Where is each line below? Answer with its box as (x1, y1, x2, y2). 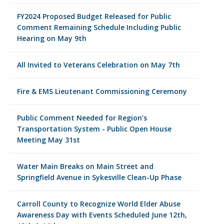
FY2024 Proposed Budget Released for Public (16, 11, 171, 21)
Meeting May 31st (16, 135, 80, 144)
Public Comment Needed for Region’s (16, 113, 147, 122)
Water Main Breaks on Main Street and (16, 161, 153, 171)
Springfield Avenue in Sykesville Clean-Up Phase (16, 172, 181, 182)
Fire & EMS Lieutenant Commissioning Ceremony (16, 86, 187, 96)
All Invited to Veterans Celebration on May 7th (16, 60, 180, 69)
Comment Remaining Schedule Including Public (16, 22, 181, 32)
